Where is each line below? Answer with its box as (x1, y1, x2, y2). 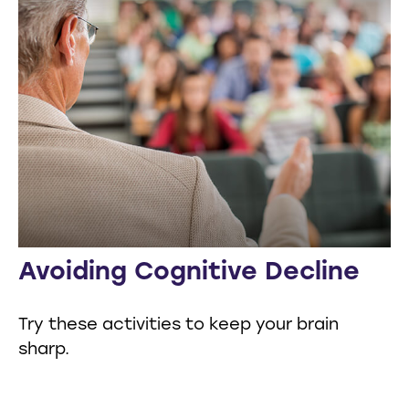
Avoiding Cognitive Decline (18, 260, 360, 287)
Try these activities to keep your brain (18, 317, 339, 335)
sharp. (18, 341, 69, 360)
